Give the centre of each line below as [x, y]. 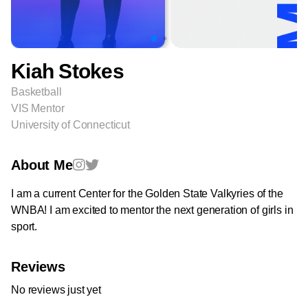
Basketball [36, 92]
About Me [42, 165]
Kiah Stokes [67, 71]
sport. [24, 227]
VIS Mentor [38, 108]
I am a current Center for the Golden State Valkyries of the [147, 194]
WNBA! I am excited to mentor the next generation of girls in [152, 210]
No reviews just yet [56, 290]
